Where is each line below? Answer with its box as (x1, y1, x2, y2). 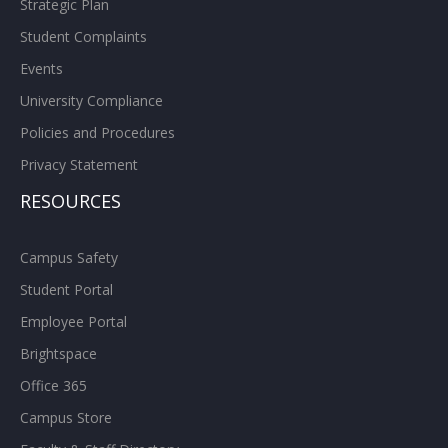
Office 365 (20, 376, 87, 396)
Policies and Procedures (20, 123, 175, 143)
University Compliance (20, 91, 163, 111)
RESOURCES (20, 189, 121, 214)
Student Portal (20, 280, 113, 300)
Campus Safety (20, 248, 118, 268)
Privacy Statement (20, 155, 138, 175)
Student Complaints (20, 27, 147, 47)
